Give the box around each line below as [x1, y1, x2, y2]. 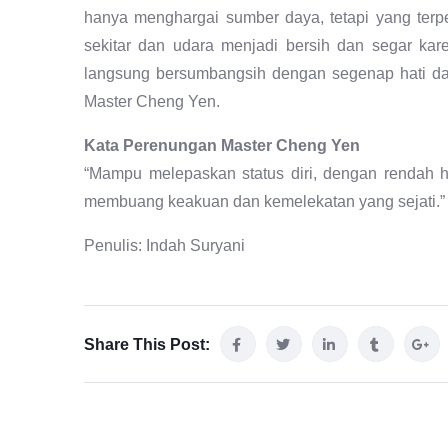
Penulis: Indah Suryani [84, 237, 245, 255]
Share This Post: [84, 336, 210, 354]
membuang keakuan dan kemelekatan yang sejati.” [84, 193, 445, 211]
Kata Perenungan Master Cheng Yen [84, 137, 360, 155]
